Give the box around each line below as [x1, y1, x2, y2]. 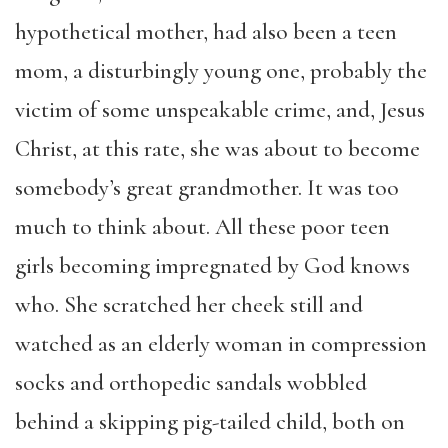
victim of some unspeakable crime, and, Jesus [15, 96, 425, 124]
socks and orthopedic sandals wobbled [15, 369, 367, 397]
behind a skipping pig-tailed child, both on [15, 408, 405, 436]
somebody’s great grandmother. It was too [15, 174, 399, 202]
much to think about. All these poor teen [15, 213, 390, 241]
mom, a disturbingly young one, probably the [15, 57, 427, 85]
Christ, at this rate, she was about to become [15, 135, 420, 163]
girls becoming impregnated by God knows [15, 252, 410, 280]
